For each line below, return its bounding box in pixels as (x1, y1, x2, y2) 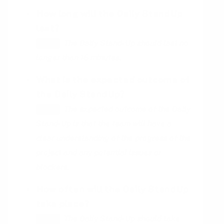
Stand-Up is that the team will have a (36, 118, 171, 128)
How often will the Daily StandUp (36, 183, 188, 194)
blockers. (36, 162, 69, 172)
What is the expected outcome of (36, 73, 190, 85)
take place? (36, 197, 89, 209)
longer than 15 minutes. (36, 52, 121, 62)
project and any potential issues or (36, 147, 161, 157)
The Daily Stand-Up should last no (61, 38, 188, 48)
